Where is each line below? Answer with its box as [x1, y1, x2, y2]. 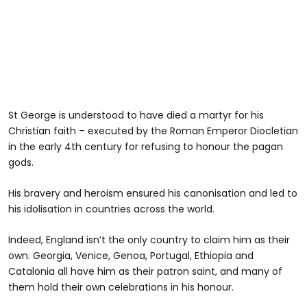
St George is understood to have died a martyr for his [8, 108, 264, 123]
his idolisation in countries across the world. [8, 202, 214, 217]
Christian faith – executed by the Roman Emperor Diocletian [8, 124, 298, 138]
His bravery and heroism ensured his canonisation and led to [8, 186, 297, 201]
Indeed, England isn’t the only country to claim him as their [8, 233, 290, 247]
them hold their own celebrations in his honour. [8, 280, 234, 295]
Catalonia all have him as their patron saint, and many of [8, 265, 282, 279]
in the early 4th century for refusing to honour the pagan [8, 140, 283, 154]
